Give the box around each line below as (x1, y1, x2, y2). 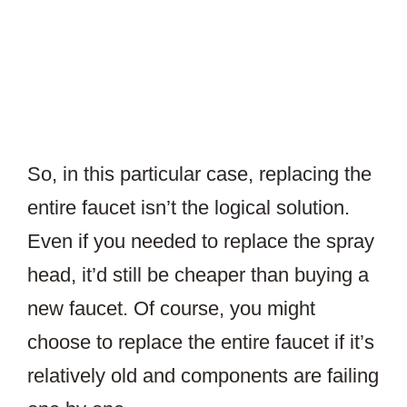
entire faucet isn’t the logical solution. (27, 196, 350, 220)
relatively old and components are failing (27, 364, 379, 388)
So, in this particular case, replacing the (27, 163, 372, 186)
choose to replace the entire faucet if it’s (27, 331, 374, 354)
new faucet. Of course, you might (27, 297, 315, 321)
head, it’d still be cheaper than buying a (27, 263, 369, 287)
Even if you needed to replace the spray (27, 230, 374, 253)
